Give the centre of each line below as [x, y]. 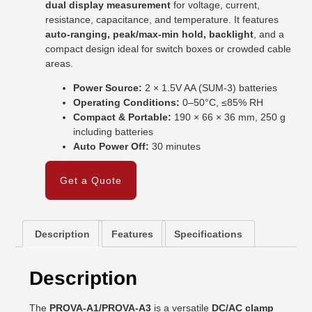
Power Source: [108, 88]
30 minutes [175, 147]
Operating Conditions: [127, 103]
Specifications [209, 234]
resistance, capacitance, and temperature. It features [162, 19]
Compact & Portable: [123, 117]
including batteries [114, 132]
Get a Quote [91, 181]
